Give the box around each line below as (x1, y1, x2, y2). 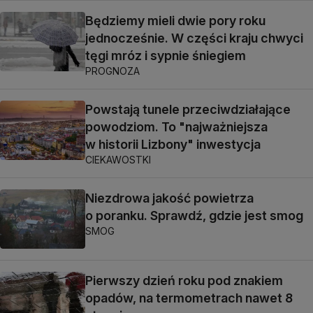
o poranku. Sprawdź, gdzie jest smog (85, 208, 303, 224)
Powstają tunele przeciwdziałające (85, 102, 291, 117)
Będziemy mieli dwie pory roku (85, 13, 265, 29)
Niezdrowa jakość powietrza (85, 191, 254, 206)
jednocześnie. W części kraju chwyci (85, 31, 303, 46)
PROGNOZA (85, 65, 140, 78)
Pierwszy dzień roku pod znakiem (85, 272, 283, 288)
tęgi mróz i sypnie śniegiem (85, 48, 246, 64)
